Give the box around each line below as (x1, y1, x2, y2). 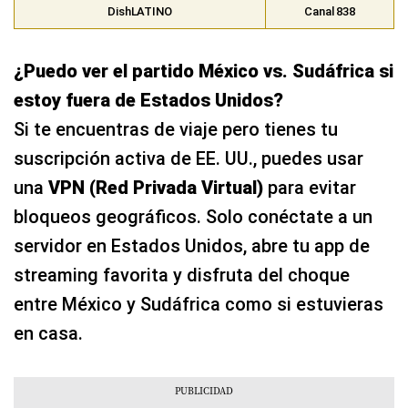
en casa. (14, 321, 83, 344)
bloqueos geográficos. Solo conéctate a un (14, 205, 372, 228)
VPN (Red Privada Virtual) (48, 176, 263, 199)
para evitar (263, 176, 356, 199)
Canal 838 (304, 4, 355, 18)
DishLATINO (107, 4, 172, 18)
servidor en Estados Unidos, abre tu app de (14, 234, 370, 257)
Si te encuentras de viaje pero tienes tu (14, 117, 338, 140)
